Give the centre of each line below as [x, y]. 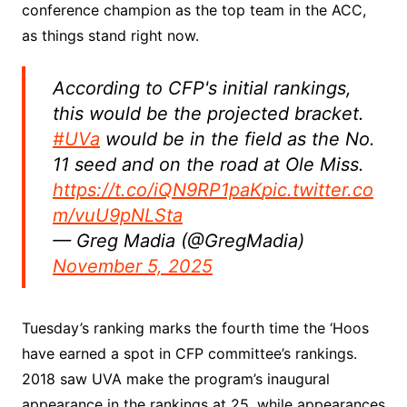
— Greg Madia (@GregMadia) [178, 240]
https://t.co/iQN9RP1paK [157, 189]
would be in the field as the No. [237, 139]
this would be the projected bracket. [208, 113]
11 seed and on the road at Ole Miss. [208, 164]
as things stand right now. [110, 35]
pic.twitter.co [317, 189]
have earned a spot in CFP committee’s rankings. [189, 353]
